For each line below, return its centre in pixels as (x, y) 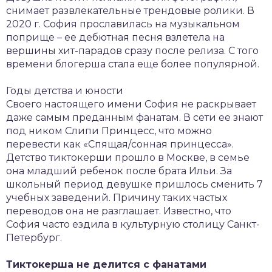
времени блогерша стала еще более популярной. (133, 64)
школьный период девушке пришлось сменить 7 (134, 184)
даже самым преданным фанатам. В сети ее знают (134, 117)
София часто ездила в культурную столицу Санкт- (133, 224)
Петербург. (34, 238)
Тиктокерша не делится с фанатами (106, 264)
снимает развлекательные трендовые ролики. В (130, 11)
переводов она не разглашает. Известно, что (119, 211)
